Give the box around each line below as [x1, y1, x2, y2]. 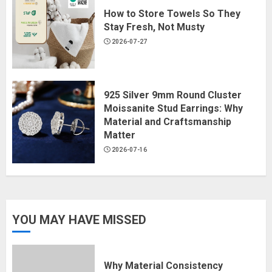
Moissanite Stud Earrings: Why [104, 103, 243, 115]
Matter [104, 129, 135, 141]
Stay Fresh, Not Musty [104, 21, 205, 33]
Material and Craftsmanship [104, 116, 231, 128]
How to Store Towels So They [104, 8, 240, 20]
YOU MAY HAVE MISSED [12, 212, 146, 227]
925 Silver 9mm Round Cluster [104, 89, 242, 101]
